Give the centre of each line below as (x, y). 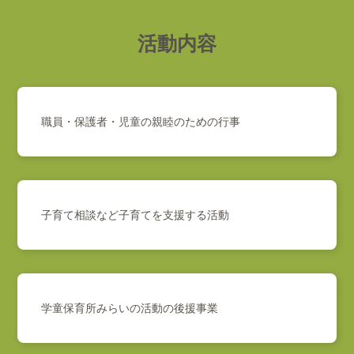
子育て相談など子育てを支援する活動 (136, 215)
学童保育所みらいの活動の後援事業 (130, 308)
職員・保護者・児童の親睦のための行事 (141, 121)
